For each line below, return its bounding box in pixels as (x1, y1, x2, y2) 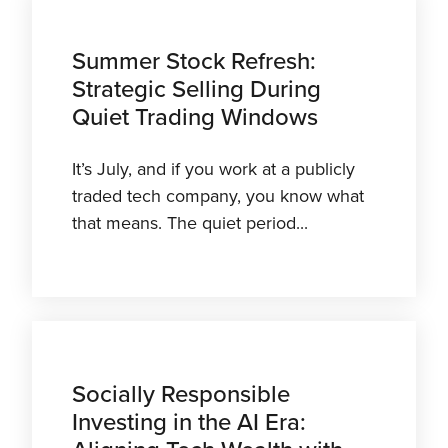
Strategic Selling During (72, 75, 321, 105)
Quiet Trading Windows (72, 103, 318, 133)
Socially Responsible (72, 380, 290, 410)
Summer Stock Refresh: (72, 47, 316, 77)
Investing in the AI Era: (72, 408, 306, 438)
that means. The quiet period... (72, 212, 308, 235)
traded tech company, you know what (72, 185, 364, 208)
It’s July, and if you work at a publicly (72, 158, 355, 181)
